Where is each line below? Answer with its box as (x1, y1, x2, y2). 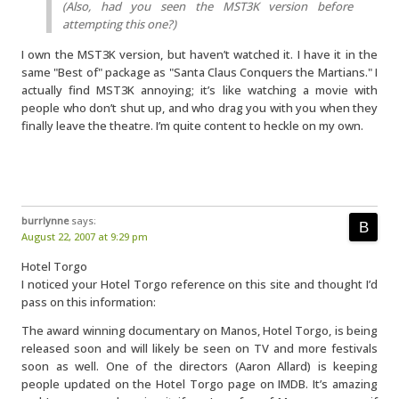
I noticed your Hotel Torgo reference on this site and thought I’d (21, 276, 378, 292)
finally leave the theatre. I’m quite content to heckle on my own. (21, 118, 363, 134)
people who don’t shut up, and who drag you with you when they (21, 100, 378, 116)
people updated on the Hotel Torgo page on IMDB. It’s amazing (21, 376, 378, 392)
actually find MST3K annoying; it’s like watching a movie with (21, 82, 378, 98)
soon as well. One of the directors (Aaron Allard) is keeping (21, 358, 378, 374)
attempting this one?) (62, 16, 176, 32)
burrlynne (21, 214, 69, 227)
